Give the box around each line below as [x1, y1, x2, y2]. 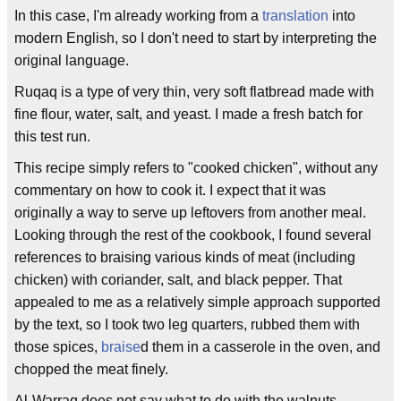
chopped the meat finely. [14, 362, 168, 377]
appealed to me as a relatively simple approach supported [14, 294, 380, 310]
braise [101, 339, 141, 354]
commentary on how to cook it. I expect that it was [14, 183, 326, 198]
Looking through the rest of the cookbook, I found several [14, 227, 371, 243]
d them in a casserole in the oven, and [141, 339, 380, 354]
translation [262, 8, 328, 23]
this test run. [14, 129, 90, 144]
